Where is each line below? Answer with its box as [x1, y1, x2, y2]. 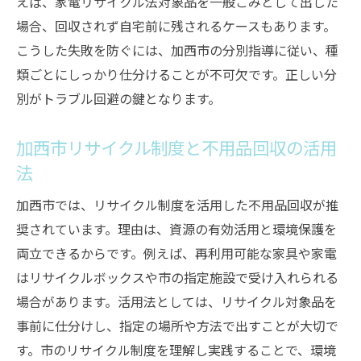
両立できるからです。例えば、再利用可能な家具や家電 [16, 243, 337, 263]
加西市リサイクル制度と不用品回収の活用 [16, 135, 337, 160]
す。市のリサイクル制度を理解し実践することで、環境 [16, 340, 336, 359]
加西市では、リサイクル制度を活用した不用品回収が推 [16, 195, 338, 214]
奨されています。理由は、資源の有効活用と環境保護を [16, 219, 337, 239]
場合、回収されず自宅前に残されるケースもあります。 [16, 16, 336, 35]
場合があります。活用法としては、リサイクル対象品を [16, 292, 337, 311]
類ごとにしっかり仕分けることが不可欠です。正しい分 [16, 64, 337, 84]
